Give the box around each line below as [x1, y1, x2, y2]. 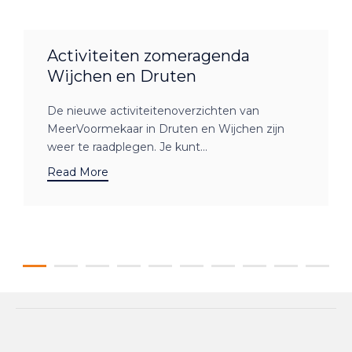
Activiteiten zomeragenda [47, 46, 250, 66]
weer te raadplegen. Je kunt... [47, 140, 207, 155]
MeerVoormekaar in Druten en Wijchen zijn [47, 122, 284, 137]
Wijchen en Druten [47, 67, 196, 86]
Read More [47, 165, 108, 180]
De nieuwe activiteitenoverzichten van [47, 104, 259, 119]
